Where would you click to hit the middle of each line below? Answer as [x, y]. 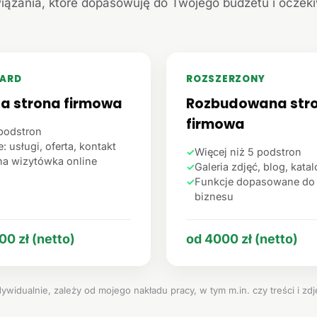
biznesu [214, 196]
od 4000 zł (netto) [242, 239]
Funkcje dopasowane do [255, 181]
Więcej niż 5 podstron [248, 152]
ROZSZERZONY [226, 79]
